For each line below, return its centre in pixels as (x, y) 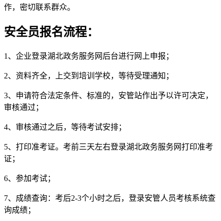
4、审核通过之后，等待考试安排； (65, 127)
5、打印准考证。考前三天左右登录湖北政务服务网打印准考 (109, 147)
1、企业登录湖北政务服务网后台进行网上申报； (89, 56)
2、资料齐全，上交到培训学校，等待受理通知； (89, 75)
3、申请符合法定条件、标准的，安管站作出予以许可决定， (109, 95)
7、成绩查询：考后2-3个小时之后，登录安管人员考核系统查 (110, 198)
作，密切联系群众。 (39, 7)
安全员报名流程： (51, 32)
